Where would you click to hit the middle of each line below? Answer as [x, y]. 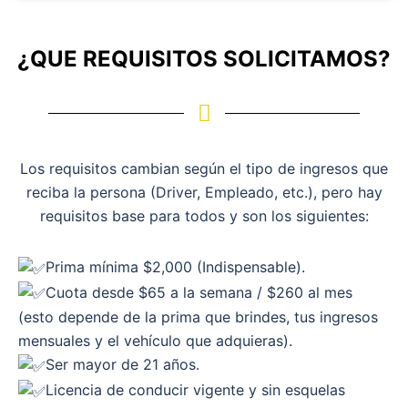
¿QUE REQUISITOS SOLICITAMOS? [204, 59]
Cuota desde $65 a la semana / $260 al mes [199, 292]
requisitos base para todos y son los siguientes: [204, 216]
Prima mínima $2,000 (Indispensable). [175, 267]
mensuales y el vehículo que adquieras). [155, 341]
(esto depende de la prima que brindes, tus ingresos [198, 317]
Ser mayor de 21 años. [122, 365]
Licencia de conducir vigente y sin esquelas [195, 390]
